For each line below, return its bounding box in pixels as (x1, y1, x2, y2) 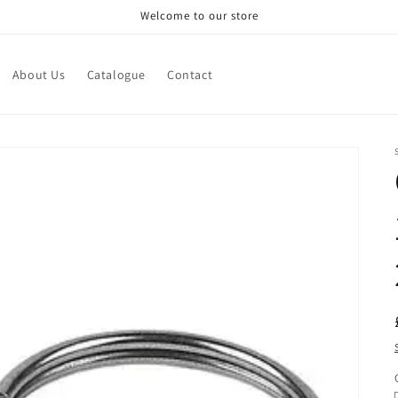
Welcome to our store (139, 8, 259, 23)
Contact (166, 66, 213, 83)
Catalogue (86, 66, 146, 83)
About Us (12, 66, 66, 83)
